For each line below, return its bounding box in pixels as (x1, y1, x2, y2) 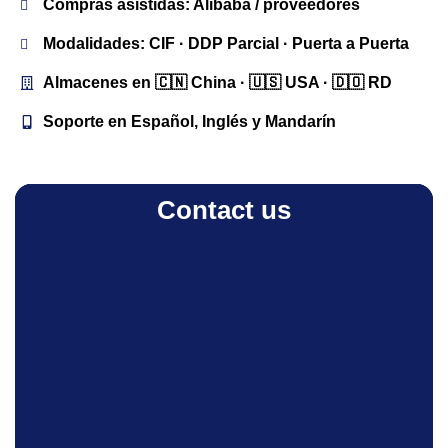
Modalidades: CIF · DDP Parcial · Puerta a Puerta (42, 34, 409, 52)
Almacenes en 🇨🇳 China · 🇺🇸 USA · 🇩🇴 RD (42, 73, 392, 91)
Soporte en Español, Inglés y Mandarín (42, 112, 336, 130)
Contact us (157, 194, 291, 225)
